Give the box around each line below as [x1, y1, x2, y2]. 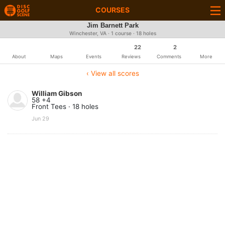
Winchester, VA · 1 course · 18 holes [69, 30, 156, 37]
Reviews [122, 54, 141, 59]
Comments [156, 54, 181, 59]
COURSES [95, 6, 130, 14]
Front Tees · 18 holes [32, 102, 98, 110]
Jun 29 [32, 115, 49, 122]
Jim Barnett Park [86, 22, 139, 30]
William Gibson [32, 89, 82, 97]
